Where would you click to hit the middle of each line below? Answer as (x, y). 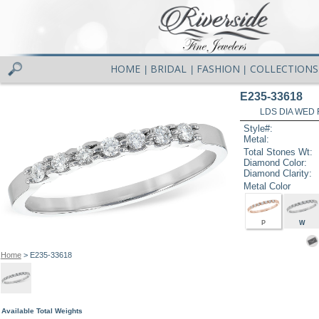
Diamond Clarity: (278, 173)
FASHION (218, 69)
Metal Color (267, 186)
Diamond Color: (276, 162)
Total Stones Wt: (278, 152)
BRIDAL (169, 69)
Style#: (258, 129)
